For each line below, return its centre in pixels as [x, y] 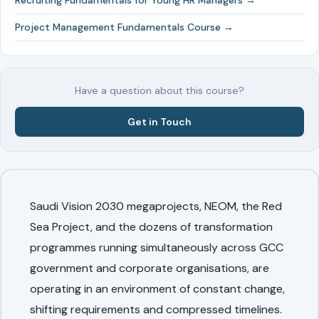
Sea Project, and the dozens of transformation [151, 226]
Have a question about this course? [159, 91]
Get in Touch [159, 121]
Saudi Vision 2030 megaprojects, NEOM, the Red [156, 206]
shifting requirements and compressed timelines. [156, 309]
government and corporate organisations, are [149, 268]
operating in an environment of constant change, [157, 288]
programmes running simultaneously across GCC [156, 247]
